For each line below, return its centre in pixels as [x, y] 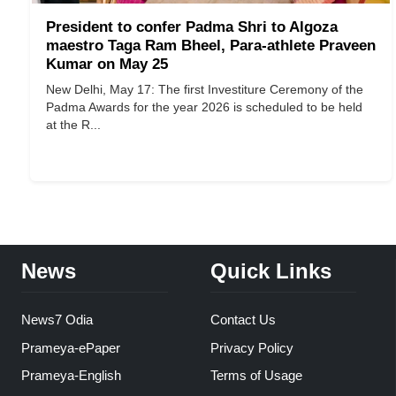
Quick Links [270, 270]
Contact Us [243, 320]
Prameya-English [71, 376]
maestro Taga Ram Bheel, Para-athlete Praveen [211, 45]
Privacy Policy [251, 347]
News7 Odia [57, 320]
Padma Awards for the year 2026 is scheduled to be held [204, 107]
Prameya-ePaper [71, 347]
